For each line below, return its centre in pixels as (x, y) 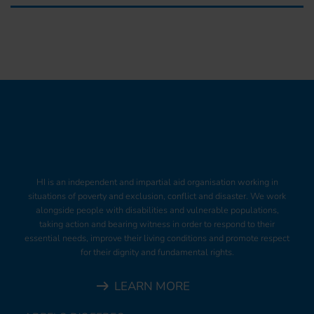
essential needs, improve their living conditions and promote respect (157, 238)
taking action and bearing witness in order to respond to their (157, 224)
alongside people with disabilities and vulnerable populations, (157, 210)
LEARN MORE (152, 286)
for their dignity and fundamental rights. (157, 252)
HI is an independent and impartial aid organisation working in (157, 182)
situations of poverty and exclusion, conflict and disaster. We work (157, 196)
